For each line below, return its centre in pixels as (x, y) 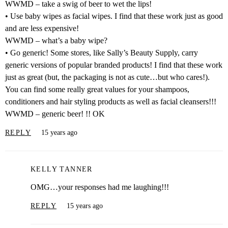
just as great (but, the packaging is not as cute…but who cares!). (107, 77)
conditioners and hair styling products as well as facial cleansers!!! (111, 101)
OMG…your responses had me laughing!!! (100, 187)
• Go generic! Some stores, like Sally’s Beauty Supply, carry (102, 52)
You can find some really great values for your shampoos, (97, 89)
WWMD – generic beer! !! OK (55, 113)
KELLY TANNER (62, 169)
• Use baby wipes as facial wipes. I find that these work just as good (114, 16)
